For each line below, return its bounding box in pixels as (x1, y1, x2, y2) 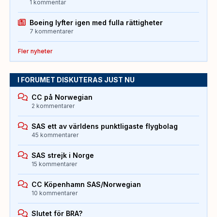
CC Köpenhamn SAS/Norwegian (31, 180, 141, 188)
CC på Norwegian (31, 93, 93, 101)
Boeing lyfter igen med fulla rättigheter (30, 18, 163, 27)
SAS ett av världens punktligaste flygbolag (31, 122, 178, 130)
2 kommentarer (31, 102, 75, 109)
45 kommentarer (31, 131, 78, 139)
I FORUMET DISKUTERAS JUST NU (17, 75, 135, 84)
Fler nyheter (18, 47, 53, 55)
